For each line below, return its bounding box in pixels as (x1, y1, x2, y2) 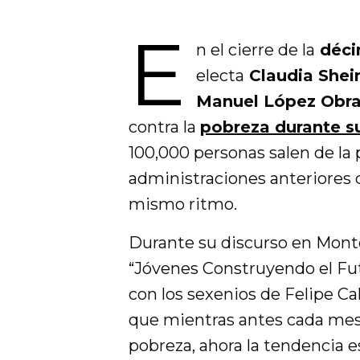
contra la (129, 117, 201, 137)
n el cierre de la (195, 40, 315, 59)
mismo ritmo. (129, 194, 238, 214)
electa (195, 66, 244, 85)
